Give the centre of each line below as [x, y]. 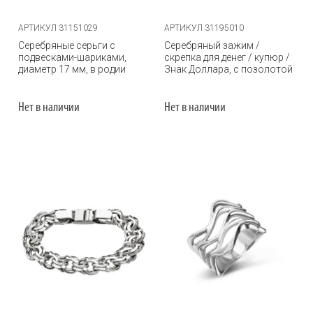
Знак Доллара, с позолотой [228, 69]
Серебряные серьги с [67, 45]
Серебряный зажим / [212, 45]
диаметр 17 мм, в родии [72, 69]
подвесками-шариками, [72, 57]
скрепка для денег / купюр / [227, 57]
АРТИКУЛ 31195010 [204, 28]
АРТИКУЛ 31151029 [58, 28]
